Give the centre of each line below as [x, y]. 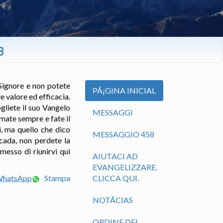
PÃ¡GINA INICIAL [124, 91]
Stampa [56, 178]
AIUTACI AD [115, 156]
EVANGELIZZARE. [125, 167]
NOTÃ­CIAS [113, 200]
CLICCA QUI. [116, 178]
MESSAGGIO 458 [123, 134]
